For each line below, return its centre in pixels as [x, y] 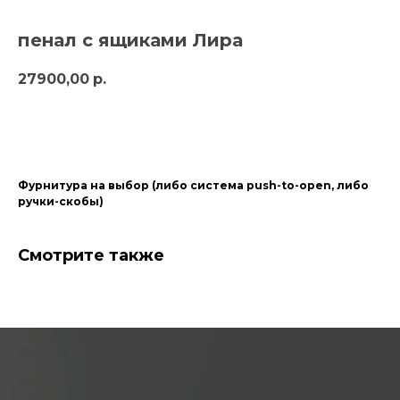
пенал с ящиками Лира [130, 40]
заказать [175, 129]
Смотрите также [91, 256]
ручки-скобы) [61, 202]
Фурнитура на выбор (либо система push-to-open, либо [193, 186]
